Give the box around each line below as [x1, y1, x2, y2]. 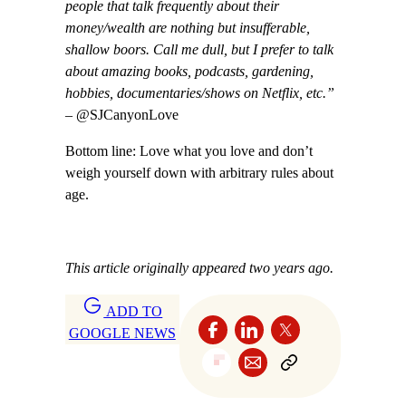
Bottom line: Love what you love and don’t [65, 143, 313, 160]
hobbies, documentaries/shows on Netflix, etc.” [65, 84, 334, 101]
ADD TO [103, 303, 163, 320]
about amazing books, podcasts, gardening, [65, 63, 314, 80]
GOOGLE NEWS [68, 324, 176, 342]
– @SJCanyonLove [65, 106, 179, 123]
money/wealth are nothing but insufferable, [65, 19, 310, 36]
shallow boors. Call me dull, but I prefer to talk [65, 41, 333, 58]
